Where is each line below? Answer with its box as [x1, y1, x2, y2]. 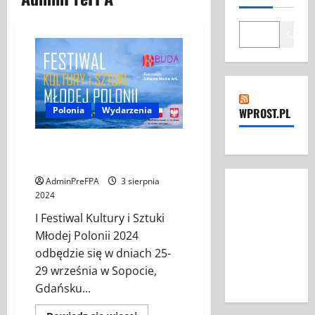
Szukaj [285, 28, 313, 41]
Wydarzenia [102, 104, 152, 117]
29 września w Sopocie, [35, 263, 157, 279]
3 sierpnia [119, 175, 160, 188]
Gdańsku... [35, 281, 91, 297]
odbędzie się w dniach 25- [35, 245, 171, 262]
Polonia [53, 104, 84, 117]
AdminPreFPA [46, 175, 99, 188]
